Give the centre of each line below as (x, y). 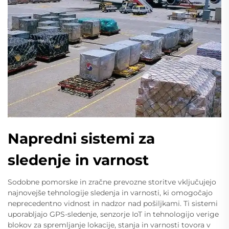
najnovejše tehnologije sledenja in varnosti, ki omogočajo (110, 192)
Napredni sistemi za (81, 138)
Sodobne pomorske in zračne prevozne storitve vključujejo (112, 182)
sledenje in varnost (78, 160)
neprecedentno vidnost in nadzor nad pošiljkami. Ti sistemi (113, 203)
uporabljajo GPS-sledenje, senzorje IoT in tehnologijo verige (113, 214)
